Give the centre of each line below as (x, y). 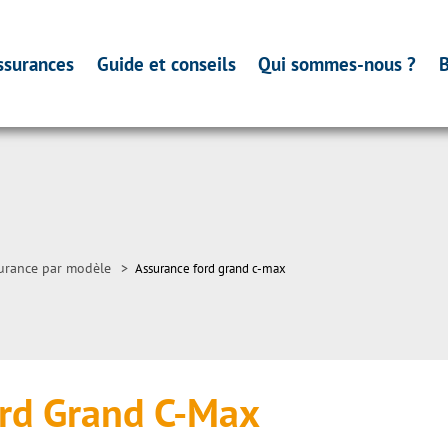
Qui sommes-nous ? (337, 63)
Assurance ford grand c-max (210, 268)
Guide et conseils (166, 63)
